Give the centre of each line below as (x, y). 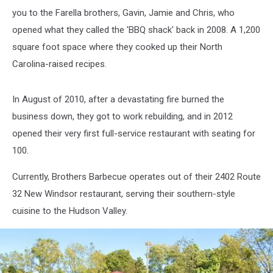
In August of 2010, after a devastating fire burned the (118, 99)
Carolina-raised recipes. (59, 64)
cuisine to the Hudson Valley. (70, 211)
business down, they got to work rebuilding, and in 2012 (122, 116)
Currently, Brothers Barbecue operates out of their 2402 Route (136, 176)
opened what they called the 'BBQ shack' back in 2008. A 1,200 (136, 30)
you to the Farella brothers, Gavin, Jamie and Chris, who (123, 12)
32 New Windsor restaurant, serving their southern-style (124, 193)
